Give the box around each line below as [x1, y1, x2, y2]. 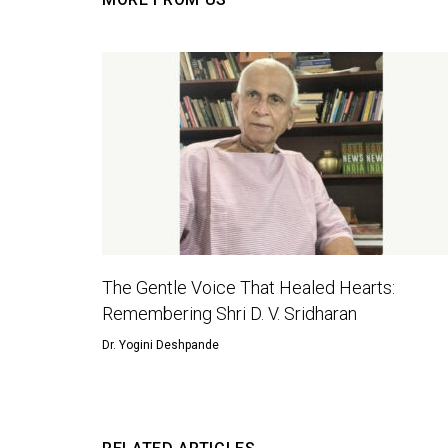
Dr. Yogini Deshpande [102, 337, 219, 352]
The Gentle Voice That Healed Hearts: [102, 276, 395, 298]
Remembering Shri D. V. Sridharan [102, 302, 357, 324]
